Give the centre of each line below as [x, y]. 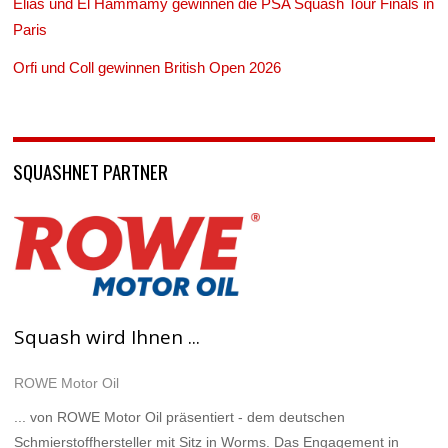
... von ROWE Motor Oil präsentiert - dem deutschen [180, 416]
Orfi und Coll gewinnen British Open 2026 [147, 68]
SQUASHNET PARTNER [91, 171]
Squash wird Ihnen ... [107, 337]
